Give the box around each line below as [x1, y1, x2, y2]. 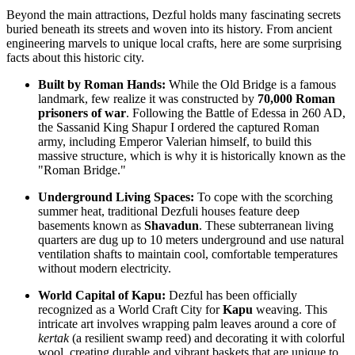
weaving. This [253, 302, 327, 316]
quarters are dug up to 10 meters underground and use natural [38, 232, 344, 246]
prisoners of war [38, 105, 126, 120]
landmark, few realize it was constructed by [38, 91, 258, 105]
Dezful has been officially [166, 288, 297, 302]
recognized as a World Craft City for [38, 302, 223, 316]
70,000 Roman [258, 91, 335, 105]
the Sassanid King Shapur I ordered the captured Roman [38, 120, 319, 134]
